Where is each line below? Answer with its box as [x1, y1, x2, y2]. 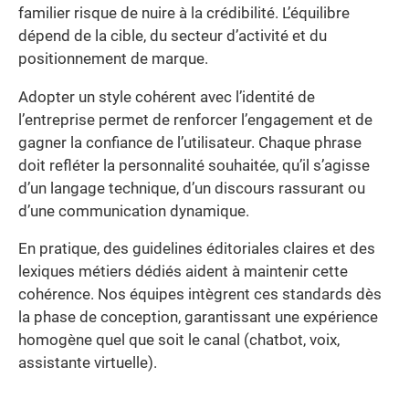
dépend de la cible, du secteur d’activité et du [18, 27, 327, 46]
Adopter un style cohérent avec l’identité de [18, 88, 315, 106]
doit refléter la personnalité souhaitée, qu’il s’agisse [18, 156, 370, 174]
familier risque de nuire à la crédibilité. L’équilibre [18, 5, 350, 23]
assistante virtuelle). [18, 354, 157, 372]
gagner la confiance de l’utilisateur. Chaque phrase [18, 133, 362, 152]
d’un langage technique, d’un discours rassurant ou [18, 179, 365, 197]
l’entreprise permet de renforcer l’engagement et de [18, 110, 372, 129]
